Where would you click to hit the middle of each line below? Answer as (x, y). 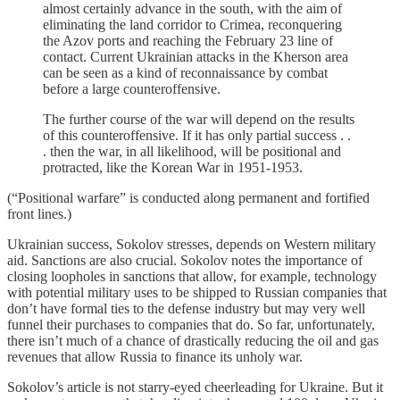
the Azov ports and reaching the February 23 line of (188, 40)
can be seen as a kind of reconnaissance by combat (185, 72)
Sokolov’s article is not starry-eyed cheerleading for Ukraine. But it (195, 387)
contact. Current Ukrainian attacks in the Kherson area (196, 56)
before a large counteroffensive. (132, 88)
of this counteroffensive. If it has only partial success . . (197, 135)
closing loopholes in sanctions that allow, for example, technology (192, 276)
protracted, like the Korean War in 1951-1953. (173, 167)
